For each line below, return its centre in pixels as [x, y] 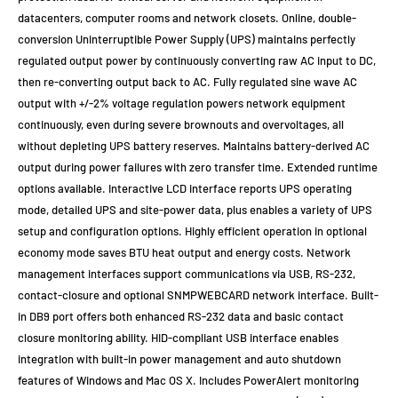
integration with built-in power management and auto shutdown [179, 359]
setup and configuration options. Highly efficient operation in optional [192, 231]
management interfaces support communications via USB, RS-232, [187, 274]
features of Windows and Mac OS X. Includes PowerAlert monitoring [188, 381]
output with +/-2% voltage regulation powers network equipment [182, 103]
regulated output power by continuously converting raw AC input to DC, [197, 61]
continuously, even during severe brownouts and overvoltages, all [181, 125]
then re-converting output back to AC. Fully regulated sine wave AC [187, 82]
